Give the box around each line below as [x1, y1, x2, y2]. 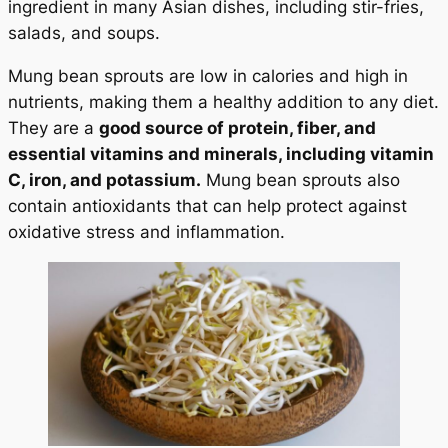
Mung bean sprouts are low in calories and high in [8, 66, 408, 87]
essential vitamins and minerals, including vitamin [8, 144, 434, 165]
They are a [8, 118, 99, 139]
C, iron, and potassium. [8, 170, 201, 191]
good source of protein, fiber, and [99, 118, 376, 139]
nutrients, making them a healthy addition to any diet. [8, 92, 439, 113]
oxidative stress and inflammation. [8, 222, 285, 243]
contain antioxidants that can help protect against [8, 196, 407, 217]
